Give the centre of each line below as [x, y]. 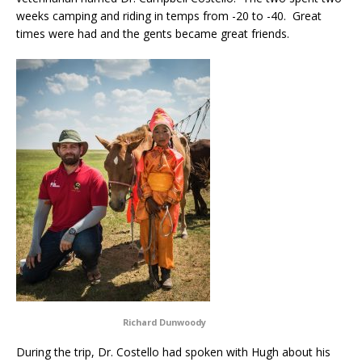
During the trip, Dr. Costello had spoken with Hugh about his [173, 351]
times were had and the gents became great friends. [153, 33]
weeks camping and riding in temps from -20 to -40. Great [169, 15]
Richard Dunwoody [164, 322]
